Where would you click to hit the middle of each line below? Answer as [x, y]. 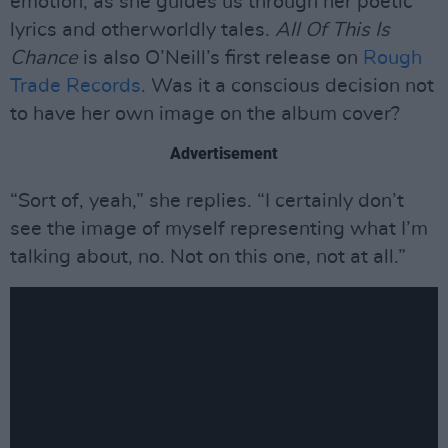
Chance [44, 58]
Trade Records [75, 86]
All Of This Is [332, 30]
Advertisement [224, 153]
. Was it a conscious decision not [287, 86]
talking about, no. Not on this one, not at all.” [208, 257]
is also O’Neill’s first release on [220, 58]
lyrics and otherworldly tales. [142, 30]
